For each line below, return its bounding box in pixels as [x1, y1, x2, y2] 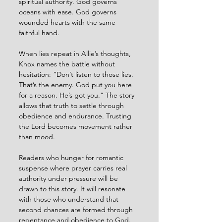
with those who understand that [19, 194, 120, 204]
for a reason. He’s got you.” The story [19, 90, 136, 100]
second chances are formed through [19, 205, 135, 214]
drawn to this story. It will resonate [19, 184, 127, 193]
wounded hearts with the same [19, 17, 117, 27]
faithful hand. [19, 28, 59, 37]
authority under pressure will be [19, 173, 120, 183]
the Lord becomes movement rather [19, 121, 134, 131]
